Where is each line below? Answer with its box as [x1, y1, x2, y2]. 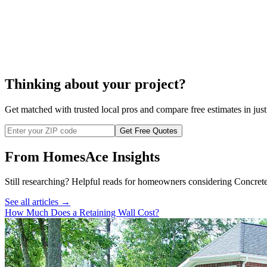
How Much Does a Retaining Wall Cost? [5, 207, 159, 218]
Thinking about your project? [5, 76, 186, 92]
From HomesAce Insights [5, 148, 160, 164]
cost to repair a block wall [133, 33, 237, 44]
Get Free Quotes [120, 126, 178, 135]
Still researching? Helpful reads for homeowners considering [5, 176, 234, 187]
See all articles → [5, 197, 70, 207]
